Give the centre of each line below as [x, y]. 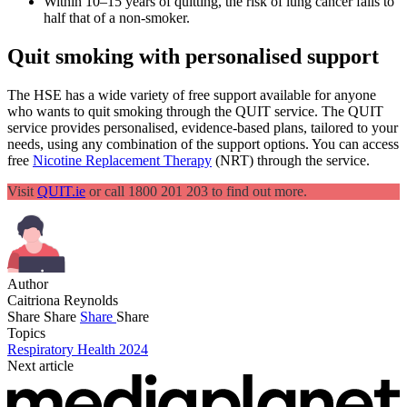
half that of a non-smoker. [117, 18]
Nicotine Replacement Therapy [122, 160]
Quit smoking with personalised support [193, 56]
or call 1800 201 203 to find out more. [196, 191]
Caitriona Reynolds [63, 300]
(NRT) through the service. [291, 160]
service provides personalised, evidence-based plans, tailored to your [203, 127]
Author [28, 283]
